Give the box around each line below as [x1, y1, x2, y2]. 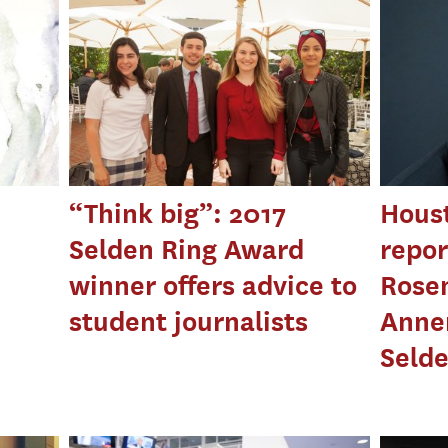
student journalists [69, 306, 309, 338]
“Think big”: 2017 [69, 198, 287, 230]
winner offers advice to [69, 270, 358, 302]
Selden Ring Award [69, 234, 305, 266]
